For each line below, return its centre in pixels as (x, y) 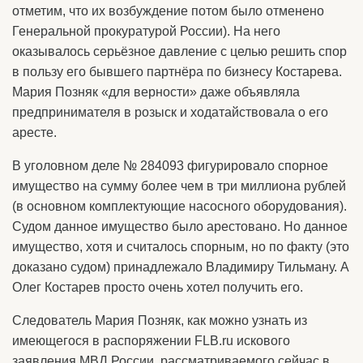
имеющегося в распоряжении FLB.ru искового (151, 341)
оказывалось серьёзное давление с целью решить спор (179, 52)
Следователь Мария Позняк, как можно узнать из (160, 321)
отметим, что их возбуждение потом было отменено (168, 11)
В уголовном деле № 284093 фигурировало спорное (170, 166)
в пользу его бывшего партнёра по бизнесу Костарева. (177, 72)
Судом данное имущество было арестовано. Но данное (180, 227)
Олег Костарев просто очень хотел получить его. (158, 288)
